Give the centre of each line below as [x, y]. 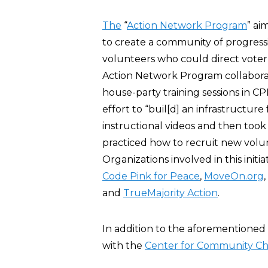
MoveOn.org [234, 176]
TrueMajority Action [170, 193]
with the [124, 246]
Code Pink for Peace [151, 176]
